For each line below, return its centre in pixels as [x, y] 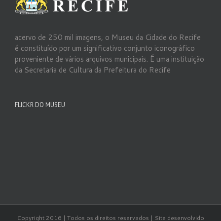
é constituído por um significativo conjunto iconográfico [105, 48]
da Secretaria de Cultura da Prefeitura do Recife [93, 70]
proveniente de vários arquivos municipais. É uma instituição [110, 59]
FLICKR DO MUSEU [40, 105]
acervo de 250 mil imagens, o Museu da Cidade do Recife [108, 37]
